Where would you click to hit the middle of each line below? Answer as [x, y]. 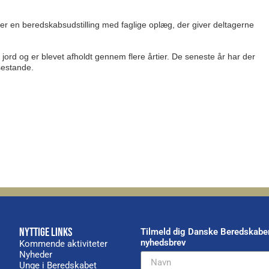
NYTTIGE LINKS [46, 232]
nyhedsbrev [163, 242]
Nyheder [36, 254]
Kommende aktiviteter [64, 243]
